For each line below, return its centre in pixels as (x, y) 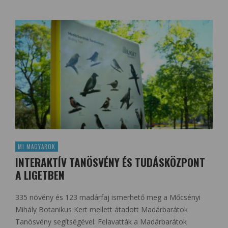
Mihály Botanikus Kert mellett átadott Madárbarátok (102, 210)
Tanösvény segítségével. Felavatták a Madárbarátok (101, 222)
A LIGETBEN (40, 175)
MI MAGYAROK (37, 147)
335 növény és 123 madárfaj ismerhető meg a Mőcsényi (108, 197)
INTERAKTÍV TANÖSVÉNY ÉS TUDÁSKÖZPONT (110, 162)
